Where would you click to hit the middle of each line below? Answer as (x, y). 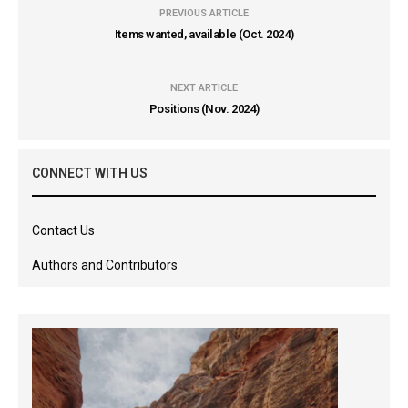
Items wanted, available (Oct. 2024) (204, 34)
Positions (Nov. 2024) (204, 109)
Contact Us (63, 230)
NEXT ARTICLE (204, 88)
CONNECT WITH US (90, 173)
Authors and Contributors (105, 265)
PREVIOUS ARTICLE (204, 13)
